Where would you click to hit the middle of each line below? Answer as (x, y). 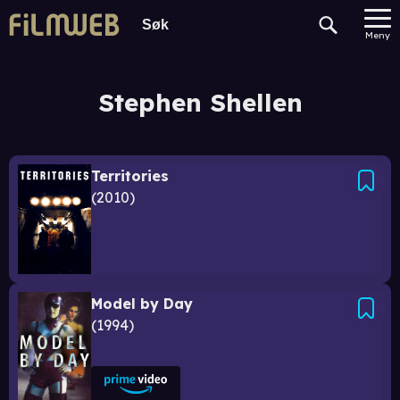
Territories (130, 176)
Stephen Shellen (200, 102)
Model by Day (142, 304)
